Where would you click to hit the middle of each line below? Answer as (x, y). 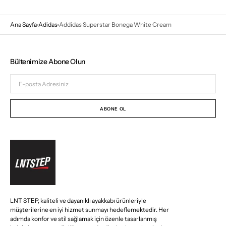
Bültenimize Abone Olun (48, 62)
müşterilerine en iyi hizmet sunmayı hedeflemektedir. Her (90, 210)
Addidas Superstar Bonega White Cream (115, 24)
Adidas (48, 24)
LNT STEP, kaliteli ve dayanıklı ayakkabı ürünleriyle (78, 201)
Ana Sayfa (23, 24)
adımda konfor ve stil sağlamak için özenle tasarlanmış (83, 219)
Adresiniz (24, 100)
